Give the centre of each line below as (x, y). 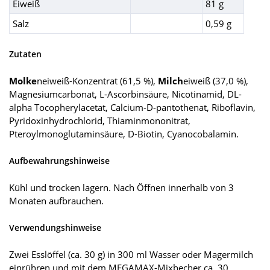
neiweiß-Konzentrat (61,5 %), (97, 81)
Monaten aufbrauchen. (56, 201)
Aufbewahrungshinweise (59, 161)
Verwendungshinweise (55, 228)
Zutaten (25, 54)
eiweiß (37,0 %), (216, 81)
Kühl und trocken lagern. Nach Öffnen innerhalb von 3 (121, 188)
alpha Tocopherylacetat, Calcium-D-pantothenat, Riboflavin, (132, 108)
